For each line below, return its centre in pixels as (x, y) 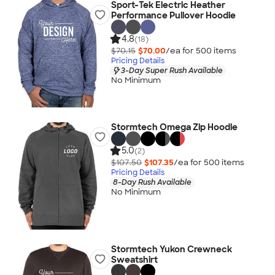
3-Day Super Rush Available (172, 70)
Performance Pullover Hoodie (173, 15)
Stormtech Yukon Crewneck (171, 249)
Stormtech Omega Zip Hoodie (174, 127)
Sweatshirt (134, 260)
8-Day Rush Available (152, 182)
